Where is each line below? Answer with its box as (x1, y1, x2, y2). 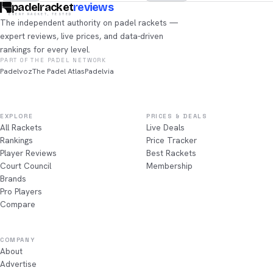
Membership (146, 160, 193, 171)
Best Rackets (146, 147, 196, 158)
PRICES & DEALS (146, 112, 208, 120)
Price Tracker (146, 135, 197, 146)
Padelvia (85, 66, 114, 76)
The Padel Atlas (32, 66, 85, 76)
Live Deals (146, 122, 185, 133)
